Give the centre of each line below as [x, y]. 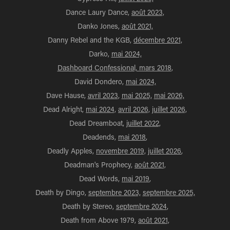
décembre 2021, [158, 40]
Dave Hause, [67, 95]
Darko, [100, 54]
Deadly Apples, [72, 151]
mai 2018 [132, 137]
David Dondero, [100, 81]
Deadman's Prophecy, [99, 165]
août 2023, [148, 12]
